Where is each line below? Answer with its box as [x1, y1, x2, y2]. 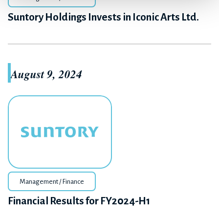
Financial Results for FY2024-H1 [8, 195, 150, 207]
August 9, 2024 [11, 66, 82, 82]
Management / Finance [20, 177, 84, 185]
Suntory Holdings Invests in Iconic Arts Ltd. [8, 11, 199, 23]
